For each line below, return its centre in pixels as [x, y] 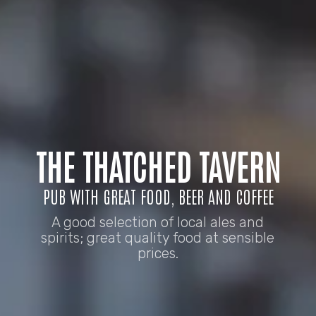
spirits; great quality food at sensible [158, 237]
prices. [158, 253]
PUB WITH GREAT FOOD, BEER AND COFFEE [158, 195]
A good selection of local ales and [158, 222]
